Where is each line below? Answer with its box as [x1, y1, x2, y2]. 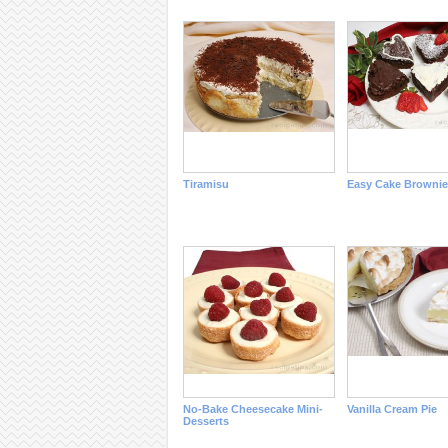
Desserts [182, 415, 229, 427]
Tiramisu [182, 178, 229, 190]
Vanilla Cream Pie [346, 403, 437, 415]
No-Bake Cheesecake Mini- [182, 403, 323, 415]
